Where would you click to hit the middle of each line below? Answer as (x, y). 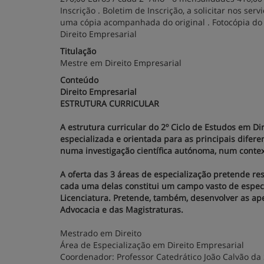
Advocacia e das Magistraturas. (122, 209)
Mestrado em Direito (101, 233)
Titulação (78, 51)
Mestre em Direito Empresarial (121, 63)
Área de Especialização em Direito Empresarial (152, 245)
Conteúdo (79, 80)
